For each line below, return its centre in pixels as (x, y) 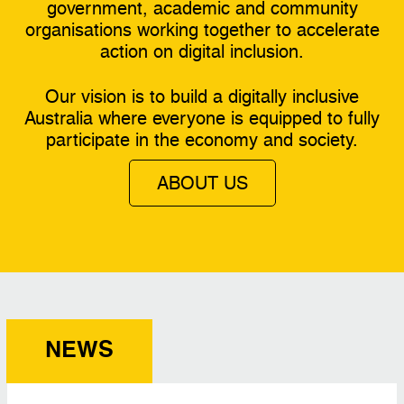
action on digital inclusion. (202, 52)
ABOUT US (202, 184)
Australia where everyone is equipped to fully (202, 118)
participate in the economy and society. (202, 139)
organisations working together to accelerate (202, 30)
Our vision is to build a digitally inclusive (202, 96)
